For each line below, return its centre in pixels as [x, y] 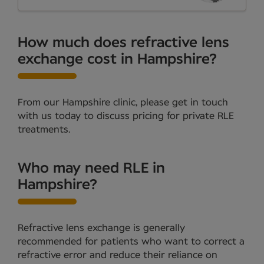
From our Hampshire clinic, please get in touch [123, 103]
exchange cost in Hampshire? [117, 60]
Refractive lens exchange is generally [101, 228]
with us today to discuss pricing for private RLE [126, 116]
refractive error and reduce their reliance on [118, 255]
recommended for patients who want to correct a [131, 242]
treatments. [44, 130]
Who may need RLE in [91, 169]
